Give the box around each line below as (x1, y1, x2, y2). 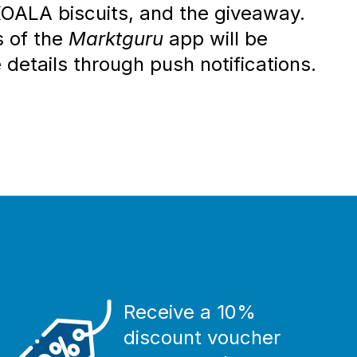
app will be (163, 27, 268, 50)
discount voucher (124, 325, 281, 349)
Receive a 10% (124, 300, 257, 324)
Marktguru (69, 27, 163, 50)
